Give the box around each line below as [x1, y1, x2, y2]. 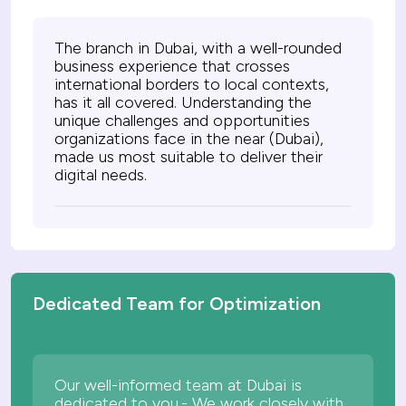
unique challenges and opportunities [54, 111, 310, 131]
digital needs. [54, 165, 147, 186]
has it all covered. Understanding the [54, 92, 312, 113]
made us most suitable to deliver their [54, 147, 323, 168]
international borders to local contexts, [54, 74, 329, 95]
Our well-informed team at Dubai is [54, 375, 302, 396]
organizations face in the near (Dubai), [54, 129, 324, 150]
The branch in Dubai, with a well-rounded [54, 38, 342, 59]
